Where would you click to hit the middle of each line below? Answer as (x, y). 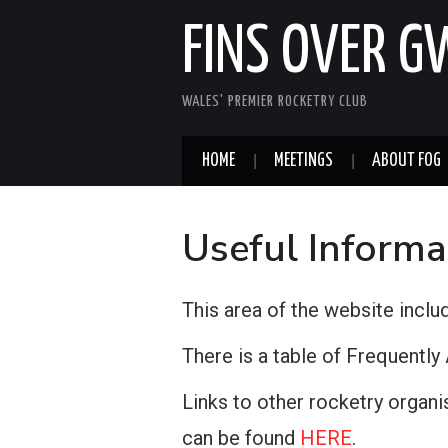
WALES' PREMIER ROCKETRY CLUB (275, 101)
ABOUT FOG (406, 161)
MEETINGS (303, 161)
